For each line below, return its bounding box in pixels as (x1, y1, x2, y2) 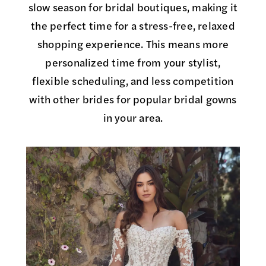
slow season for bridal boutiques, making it (28, 3, 238, 14)
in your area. (103, 113, 163, 124)
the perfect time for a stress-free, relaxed (31, 21, 235, 32)
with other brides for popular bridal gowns (29, 95, 237, 106)
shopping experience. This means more (37, 40, 229, 50)
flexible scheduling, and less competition (32, 77, 234, 87)
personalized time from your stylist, (45, 58, 221, 69)
